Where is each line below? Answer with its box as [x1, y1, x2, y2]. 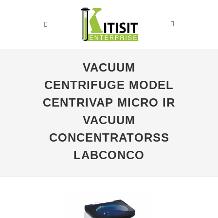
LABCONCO [73, 148, 145, 162]
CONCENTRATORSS [49, 131, 169, 144]
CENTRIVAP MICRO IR [43, 96, 175, 109]
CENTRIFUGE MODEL [44, 78, 174, 91]
